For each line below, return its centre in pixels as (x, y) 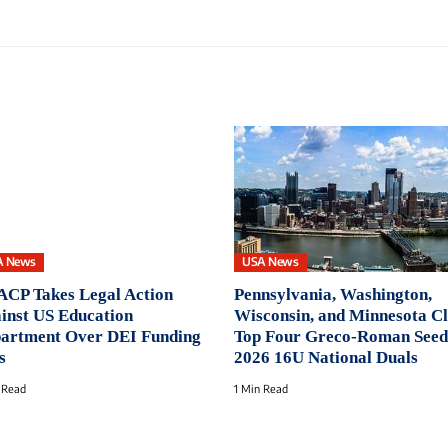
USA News (270, 262)
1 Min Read (261, 388)
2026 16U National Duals (326, 357)
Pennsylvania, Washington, (333, 294)
